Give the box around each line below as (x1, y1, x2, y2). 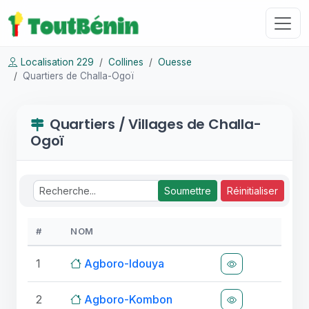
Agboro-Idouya (84, 257, 164, 270)
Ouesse (158, 57, 192, 68)
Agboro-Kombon (84, 292, 172, 306)
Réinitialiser (227, 185, 278, 197)
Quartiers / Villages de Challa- (49, 114, 261, 134)
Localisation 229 (21, 57, 94, 68)
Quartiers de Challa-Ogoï (23, 70, 134, 81)
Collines (108, 57, 143, 68)
